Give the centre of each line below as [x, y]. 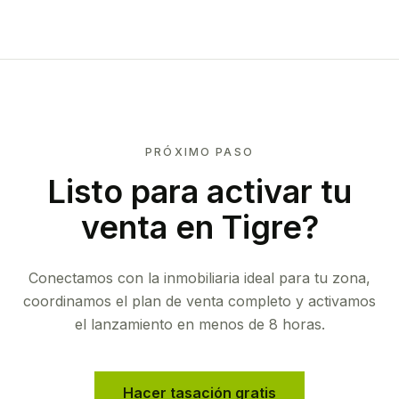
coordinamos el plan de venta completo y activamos [199, 301]
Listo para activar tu [199, 191]
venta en [151, 227]
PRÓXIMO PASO [199, 152]
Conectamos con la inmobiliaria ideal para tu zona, [199, 278]
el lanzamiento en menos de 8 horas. [199, 324]
